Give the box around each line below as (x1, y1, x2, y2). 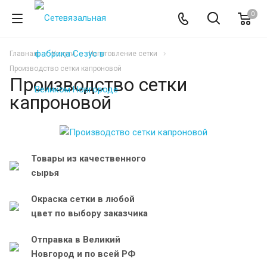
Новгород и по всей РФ (31, 248, 135, 259)
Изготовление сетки (89, 49, 157, 58)
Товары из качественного (31, 153, 146, 164)
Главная (10, 49, 38, 58)
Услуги (51, 49, 75, 58)
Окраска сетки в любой (31, 193, 135, 204)
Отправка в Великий (31, 234, 120, 245)
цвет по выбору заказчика (31, 207, 148, 219)
